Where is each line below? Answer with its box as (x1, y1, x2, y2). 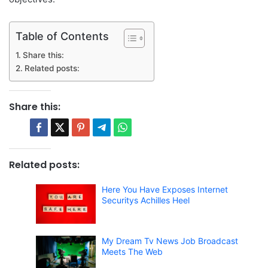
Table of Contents (16, 29, 109, 42)
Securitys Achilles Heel (102, 194, 190, 205)
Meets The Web (102, 246, 163, 257)
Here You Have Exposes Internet (102, 184, 228, 194)
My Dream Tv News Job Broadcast (102, 236, 238, 246)
